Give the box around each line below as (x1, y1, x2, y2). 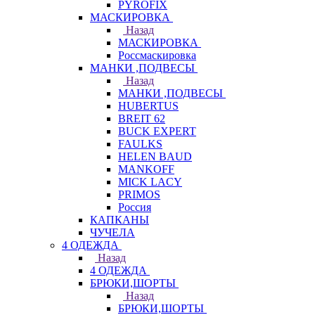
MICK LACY (118, 176, 182, 188)
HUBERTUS (118, 100, 179, 112)
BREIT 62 (118, 112, 165, 124)
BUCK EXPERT (118, 125, 196, 137)
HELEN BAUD (118, 150, 192, 162)
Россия (118, 201, 151, 213)
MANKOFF (118, 163, 174, 175)
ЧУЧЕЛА (90, 226, 135, 238)
